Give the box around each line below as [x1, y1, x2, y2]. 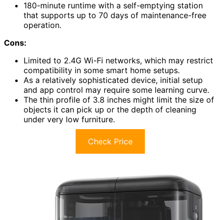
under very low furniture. [24, 114, 115, 125]
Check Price [87, 137, 133, 147]
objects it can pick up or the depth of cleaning [24, 105, 196, 115]
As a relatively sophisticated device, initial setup [24, 75, 203, 85]
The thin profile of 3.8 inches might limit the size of [24, 95, 214, 105]
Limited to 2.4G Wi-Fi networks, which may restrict [24, 55, 213, 66]
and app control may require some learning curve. [24, 85, 209, 95]
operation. [24, 20, 61, 30]
